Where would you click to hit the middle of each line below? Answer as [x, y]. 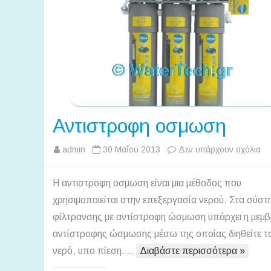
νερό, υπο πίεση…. [94, 250]
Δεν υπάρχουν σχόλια [220, 149]
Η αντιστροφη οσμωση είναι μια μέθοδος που [147, 183]
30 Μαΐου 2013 [132, 149]
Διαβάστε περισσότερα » [192, 250]
